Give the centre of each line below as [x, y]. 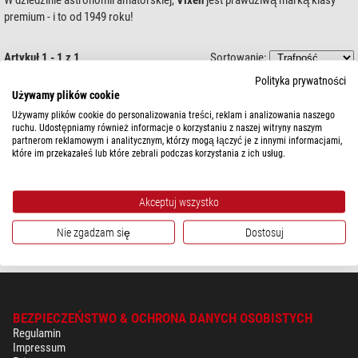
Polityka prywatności [300, 80]
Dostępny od [194, 208]
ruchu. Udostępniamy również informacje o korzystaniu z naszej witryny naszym [167, 127]
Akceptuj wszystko [179, 202]
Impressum [39, 347]
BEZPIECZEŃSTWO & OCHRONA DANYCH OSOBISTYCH [163, 318]
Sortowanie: [240, 57]
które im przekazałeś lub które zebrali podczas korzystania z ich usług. [149, 153]
